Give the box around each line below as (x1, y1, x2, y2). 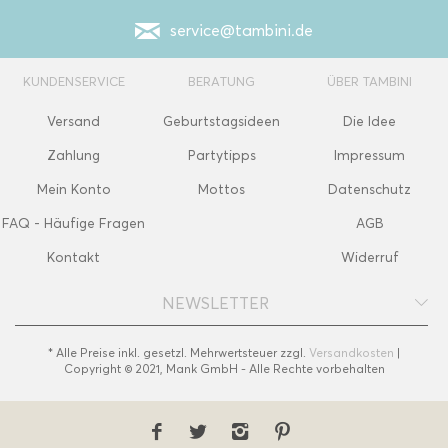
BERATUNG (188, 73, 256, 90)
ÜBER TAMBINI (327, 73, 413, 90)
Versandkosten (309, 344, 394, 360)
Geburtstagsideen (163, 113, 281, 131)
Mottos (198, 181, 246, 199)
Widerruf (340, 249, 399, 267)
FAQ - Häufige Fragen (2, 215, 146, 233)
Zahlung (47, 147, 101, 165)
